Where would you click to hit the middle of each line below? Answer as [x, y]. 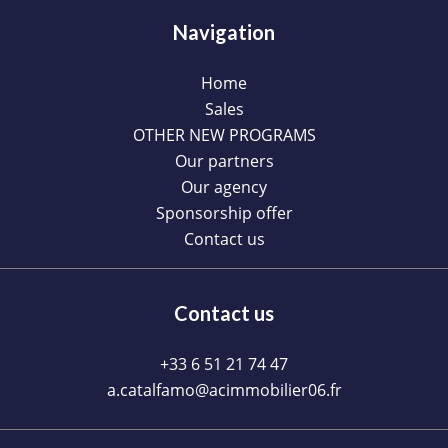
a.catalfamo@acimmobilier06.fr [224, 390]
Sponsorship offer [224, 213]
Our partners [224, 161]
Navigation [224, 32]
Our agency [224, 187]
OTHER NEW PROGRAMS [224, 135]
